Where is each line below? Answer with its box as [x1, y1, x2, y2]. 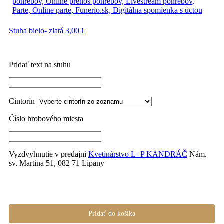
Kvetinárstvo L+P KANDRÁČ [88, 149, 187, 158]
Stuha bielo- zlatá [9, 26, 65, 35]
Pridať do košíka [88, 210, 135, 218]
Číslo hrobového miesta [9, 114, 83, 123]
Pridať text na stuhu [9, 60, 71, 69]
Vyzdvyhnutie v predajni [9, 149, 88, 158]
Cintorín [9, 96, 35, 105]
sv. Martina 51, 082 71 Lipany [9, 158, 104, 167]
